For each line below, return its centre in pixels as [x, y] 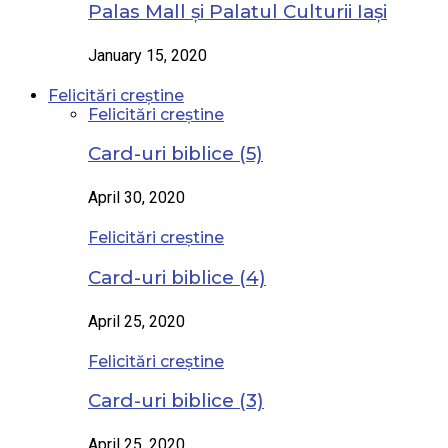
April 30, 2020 [136, 198]
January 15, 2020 [147, 55]
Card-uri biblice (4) [177, 277]
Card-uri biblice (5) [175, 154]
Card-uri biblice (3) [176, 401]
